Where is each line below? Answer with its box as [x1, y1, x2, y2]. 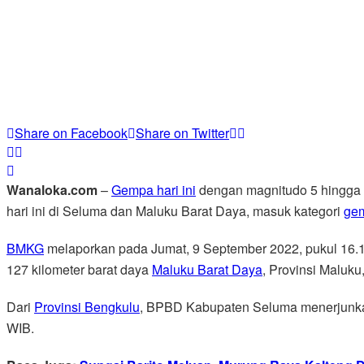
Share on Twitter [136, 123, 229, 142]
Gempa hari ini [111, 180, 196, 199]
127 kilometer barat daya [6, 259, 152, 279]
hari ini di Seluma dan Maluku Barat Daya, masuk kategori [6, 201, 344, 220]
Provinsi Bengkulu [34, 297, 140, 316]
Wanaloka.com [6, 180, 101, 199]
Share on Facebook [15, 123, 128, 142]
